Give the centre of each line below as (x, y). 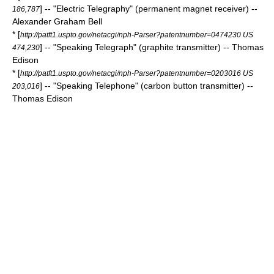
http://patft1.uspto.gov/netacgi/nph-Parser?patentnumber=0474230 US (137, 35)
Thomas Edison (43, 98)
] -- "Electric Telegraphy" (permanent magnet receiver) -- (149, 9)
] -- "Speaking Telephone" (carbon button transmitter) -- (146, 86)
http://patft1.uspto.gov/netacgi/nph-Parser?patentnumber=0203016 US (137, 73)
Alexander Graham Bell (57, 21)
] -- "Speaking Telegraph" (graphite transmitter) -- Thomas (152, 47)
